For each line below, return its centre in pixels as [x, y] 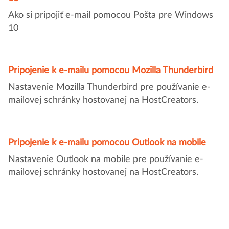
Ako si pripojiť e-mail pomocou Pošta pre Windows [111, 15]
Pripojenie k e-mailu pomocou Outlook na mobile [107, 143]
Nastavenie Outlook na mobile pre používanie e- [106, 159]
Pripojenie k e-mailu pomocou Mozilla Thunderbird [111, 71]
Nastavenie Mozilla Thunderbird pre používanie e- [109, 87]
